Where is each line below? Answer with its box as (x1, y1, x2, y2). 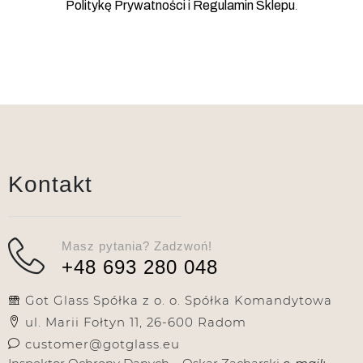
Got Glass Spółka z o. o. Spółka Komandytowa (21, 292, 332, 308)
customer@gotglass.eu (21, 335, 180, 352)
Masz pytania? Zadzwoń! (62, 238, 212, 253)
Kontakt (8, 171, 92, 197)
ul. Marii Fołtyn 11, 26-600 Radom (21, 314, 246, 330)
